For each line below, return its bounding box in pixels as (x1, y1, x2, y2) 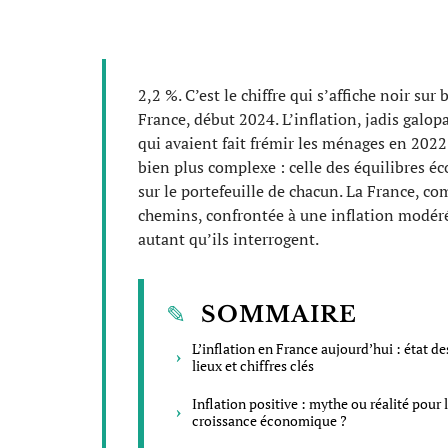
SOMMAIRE (201, 301, 357, 328)
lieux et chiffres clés (192, 356, 314, 375)
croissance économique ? (192, 411, 347, 430)
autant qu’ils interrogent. (138, 228, 319, 250)
